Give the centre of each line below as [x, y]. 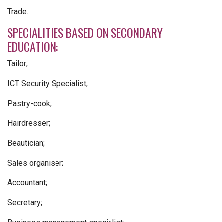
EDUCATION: [35, 46]
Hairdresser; [29, 123]
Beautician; [26, 143]
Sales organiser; [35, 163]
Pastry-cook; [29, 103]
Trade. [18, 12]
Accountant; [27, 183]
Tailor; [18, 64]
